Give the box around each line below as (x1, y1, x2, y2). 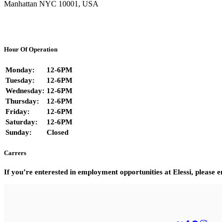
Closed (47, 128, 68, 137)
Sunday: (5, 128, 32, 137)
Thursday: (5, 97, 39, 106)
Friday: (5, 108, 30, 116)
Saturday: (5, 118, 38, 126)
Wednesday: (5, 87, 45, 95)
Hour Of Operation (4, 45, 57, 53)
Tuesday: (5, 76, 35, 85)
